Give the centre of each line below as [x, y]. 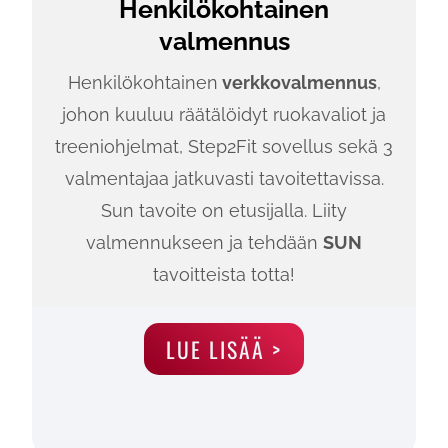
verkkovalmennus [297, 83]
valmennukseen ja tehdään [204, 243]
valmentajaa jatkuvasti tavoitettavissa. [224, 179]
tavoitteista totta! [224, 275]
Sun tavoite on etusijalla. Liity [224, 211]
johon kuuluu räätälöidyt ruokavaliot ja [224, 115]
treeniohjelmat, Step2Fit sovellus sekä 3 [224, 147]
